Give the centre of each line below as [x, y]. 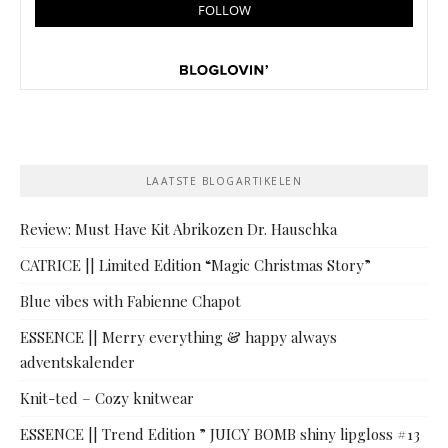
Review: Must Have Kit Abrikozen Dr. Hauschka [178, 229]
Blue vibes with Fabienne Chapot [130, 301]
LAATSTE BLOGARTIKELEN [224, 181]
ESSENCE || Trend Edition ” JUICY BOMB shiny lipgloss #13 [220, 434]
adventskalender [77, 362]
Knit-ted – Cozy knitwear [107, 398]
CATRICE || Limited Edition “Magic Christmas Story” [195, 265]
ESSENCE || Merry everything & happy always [178, 337]
